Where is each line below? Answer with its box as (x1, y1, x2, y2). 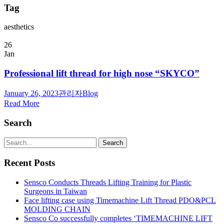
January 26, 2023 (4, 88, 58, 97)
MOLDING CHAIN (24, 204, 90, 213)
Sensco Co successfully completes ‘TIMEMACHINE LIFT (24, 213, 212, 222)
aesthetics (4, 22, 34, 31)
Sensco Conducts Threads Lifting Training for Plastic (24, 177, 191, 186)
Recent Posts (4, 157, 55, 168)
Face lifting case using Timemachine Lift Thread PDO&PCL (24, 195, 216, 204)
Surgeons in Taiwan (24, 186, 87, 195)
